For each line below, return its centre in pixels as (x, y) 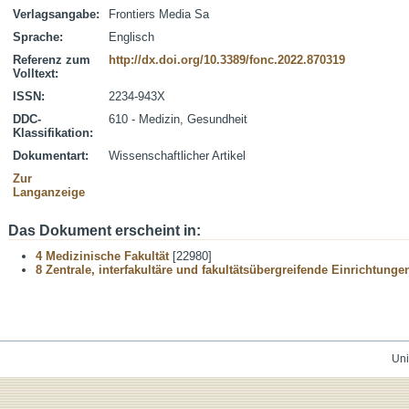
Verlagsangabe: (56, 14)
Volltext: (36, 73)
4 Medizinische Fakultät (102, 256)
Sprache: (38, 37)
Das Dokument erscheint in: (105, 231)
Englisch (131, 37)
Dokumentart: (51, 156)
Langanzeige (49, 192)
